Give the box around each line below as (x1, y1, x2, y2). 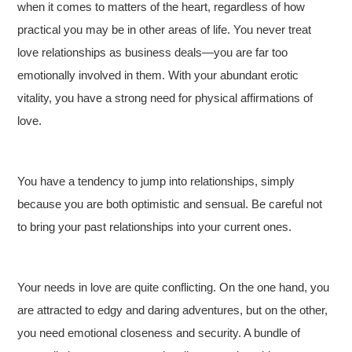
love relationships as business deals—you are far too (17, 46, 288, 59)
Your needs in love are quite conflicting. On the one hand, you (17, 280, 330, 294)
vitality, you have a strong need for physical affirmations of (17, 91, 313, 104)
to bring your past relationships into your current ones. (17, 220, 292, 233)
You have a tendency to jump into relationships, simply (17, 174, 295, 188)
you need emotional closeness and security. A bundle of (17, 326, 301, 339)
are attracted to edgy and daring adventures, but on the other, (17, 303, 328, 317)
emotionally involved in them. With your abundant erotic (17, 68, 299, 82)
